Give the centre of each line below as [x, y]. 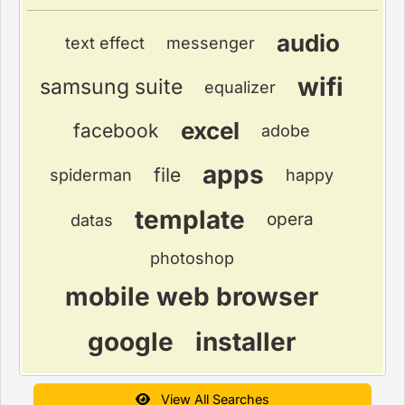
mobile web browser [192, 297]
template [189, 220]
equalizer [240, 87]
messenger [211, 43]
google [131, 342]
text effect [105, 43]
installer [245, 342]
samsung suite [111, 87]
